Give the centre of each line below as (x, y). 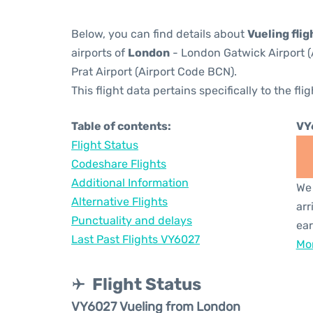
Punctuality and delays (132, 220)
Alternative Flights (119, 202)
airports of (100, 53)
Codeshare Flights (119, 164)
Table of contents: (121, 126)
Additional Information (130, 183)
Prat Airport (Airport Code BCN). (154, 72)
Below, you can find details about (159, 34)
